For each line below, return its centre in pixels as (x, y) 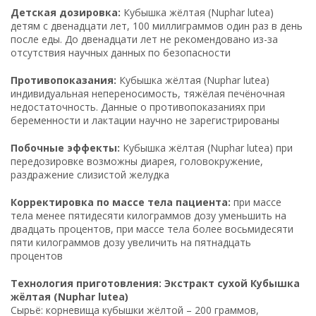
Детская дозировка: (66, 12)
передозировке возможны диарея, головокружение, (137, 161)
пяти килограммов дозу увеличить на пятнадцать (131, 242)
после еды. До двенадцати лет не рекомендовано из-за (144, 39)
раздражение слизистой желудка (90, 174)
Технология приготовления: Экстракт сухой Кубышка (155, 283)
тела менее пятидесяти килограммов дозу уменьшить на (148, 215)
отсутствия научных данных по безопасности (121, 52)
